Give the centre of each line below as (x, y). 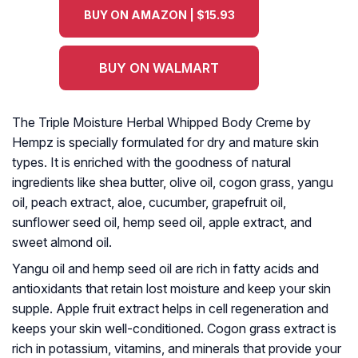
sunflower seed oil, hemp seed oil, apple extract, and (162, 223)
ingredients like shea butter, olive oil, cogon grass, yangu (173, 183)
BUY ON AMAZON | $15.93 (159, 15)
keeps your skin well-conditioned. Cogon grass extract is (174, 329)
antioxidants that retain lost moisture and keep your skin (171, 289)
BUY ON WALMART (159, 68)
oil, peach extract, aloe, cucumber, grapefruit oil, (149, 203)
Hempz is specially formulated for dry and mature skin (165, 143)
